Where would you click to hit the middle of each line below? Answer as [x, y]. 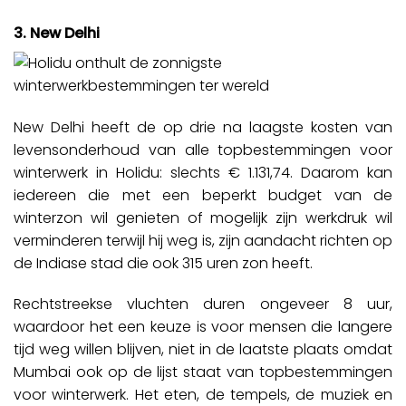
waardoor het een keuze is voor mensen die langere [203, 327]
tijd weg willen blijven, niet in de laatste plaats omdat [203, 350]
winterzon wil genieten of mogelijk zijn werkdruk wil [203, 217]
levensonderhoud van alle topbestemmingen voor [203, 150]
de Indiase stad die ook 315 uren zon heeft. [163, 263]
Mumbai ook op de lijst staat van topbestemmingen [203, 372]
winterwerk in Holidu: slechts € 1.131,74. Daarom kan [203, 172]
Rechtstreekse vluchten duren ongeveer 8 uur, [203, 304]
